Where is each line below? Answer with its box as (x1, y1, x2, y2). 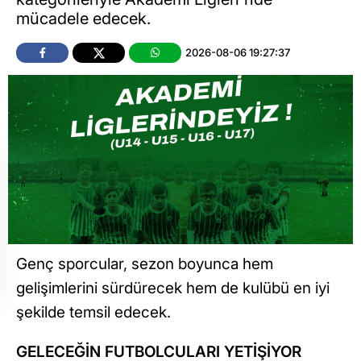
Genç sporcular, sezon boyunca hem (16, 254, 273, 273)
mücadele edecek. (16, 8, 151, 28)
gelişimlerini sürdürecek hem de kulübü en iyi (16, 278, 330, 297)
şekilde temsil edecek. (16, 302, 171, 322)
